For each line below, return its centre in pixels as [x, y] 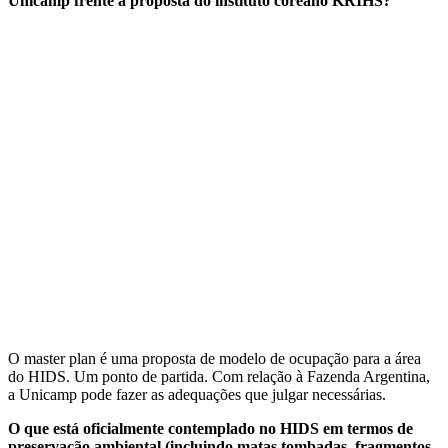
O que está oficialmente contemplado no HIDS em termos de [210, 428]
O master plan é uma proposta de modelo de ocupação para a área [214, 358]
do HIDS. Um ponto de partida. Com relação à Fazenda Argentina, [219, 376]
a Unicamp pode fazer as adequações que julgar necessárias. [197, 394]
